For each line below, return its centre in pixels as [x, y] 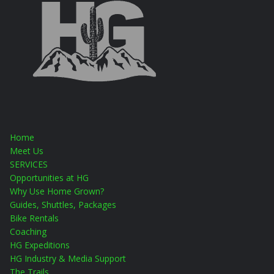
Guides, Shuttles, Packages [63, 204]
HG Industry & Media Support [68, 258]
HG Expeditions [40, 245]
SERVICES [29, 164]
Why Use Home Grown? [57, 191]
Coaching [28, 231]
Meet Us [27, 150]
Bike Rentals [34, 218]
